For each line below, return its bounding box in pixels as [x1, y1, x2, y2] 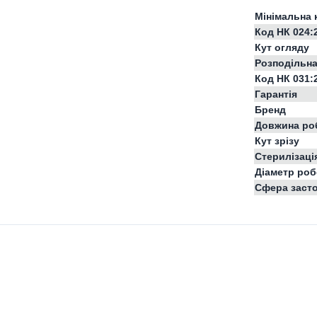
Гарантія [255, 88, 297, 100]
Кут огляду [255, 42, 309, 53]
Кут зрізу [255, 135, 299, 146]
